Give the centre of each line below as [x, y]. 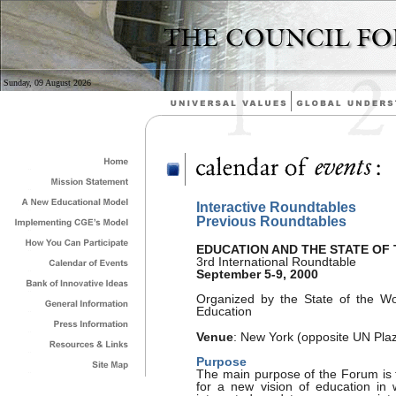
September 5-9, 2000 [257, 274]
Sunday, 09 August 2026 [47, 83]
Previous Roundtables [271, 221]
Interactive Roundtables [276, 207]
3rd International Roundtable [276, 262]
